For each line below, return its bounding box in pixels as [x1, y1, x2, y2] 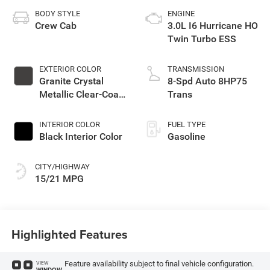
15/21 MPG [34, 173, 84, 185]
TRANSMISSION [168, 64, 224, 74]
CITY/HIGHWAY [34, 162, 90, 172]
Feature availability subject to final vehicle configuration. [64, 259, 254, 268]
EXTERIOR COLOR [39, 64, 101, 74]
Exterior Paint [39, 102, 98, 114]
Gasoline [168, 131, 206, 143]
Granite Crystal [39, 75, 104, 87]
